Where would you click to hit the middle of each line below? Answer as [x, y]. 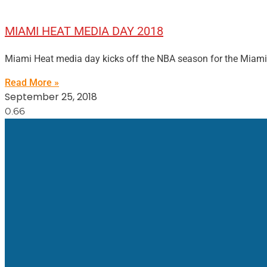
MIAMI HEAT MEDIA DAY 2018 [84, 31]
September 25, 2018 [51, 97]
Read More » [32, 83]
